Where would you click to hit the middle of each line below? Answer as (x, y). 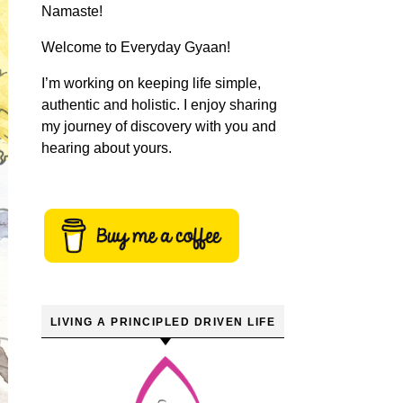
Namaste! (72, 11)
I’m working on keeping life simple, (151, 83)
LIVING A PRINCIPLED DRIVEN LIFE (163, 322)
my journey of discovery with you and (159, 126)
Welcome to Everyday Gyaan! (136, 47)
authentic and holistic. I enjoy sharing (159, 105)
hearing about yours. (107, 148)
